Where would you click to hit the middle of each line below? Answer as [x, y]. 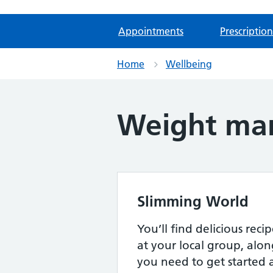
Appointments [151, 31]
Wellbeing [189, 64]
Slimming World [193, 201]
